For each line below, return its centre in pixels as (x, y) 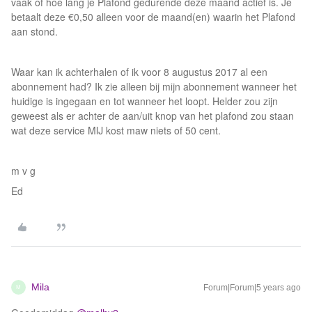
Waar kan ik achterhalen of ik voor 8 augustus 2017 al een (139, 72)
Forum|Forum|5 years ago (252, 288)
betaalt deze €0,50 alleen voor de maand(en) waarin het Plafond (153, 17)
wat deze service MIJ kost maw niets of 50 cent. (116, 130)
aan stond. (34, 31)
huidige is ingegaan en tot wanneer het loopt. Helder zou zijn (145, 101)
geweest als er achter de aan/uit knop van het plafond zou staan (153, 116)
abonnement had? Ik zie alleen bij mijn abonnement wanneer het (154, 86)
